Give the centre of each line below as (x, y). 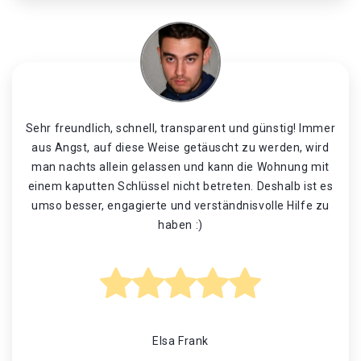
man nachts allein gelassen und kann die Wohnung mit (180, 167)
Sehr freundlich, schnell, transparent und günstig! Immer (180, 128)
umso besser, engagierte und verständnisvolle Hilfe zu (180, 205)
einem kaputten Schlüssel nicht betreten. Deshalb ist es (180, 186)
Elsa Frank (180, 341)
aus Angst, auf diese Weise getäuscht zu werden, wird (180, 147)
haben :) (180, 225)
